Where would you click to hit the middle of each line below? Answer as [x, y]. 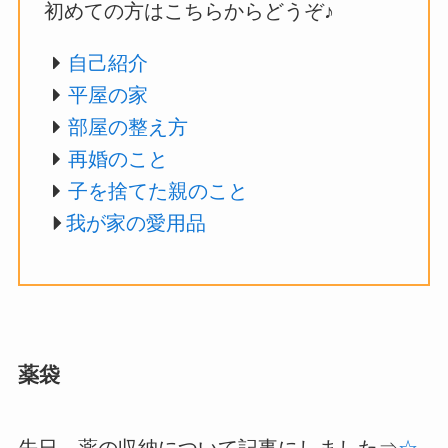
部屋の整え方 [128, 127]
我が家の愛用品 [136, 223]
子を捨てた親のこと [158, 191]
